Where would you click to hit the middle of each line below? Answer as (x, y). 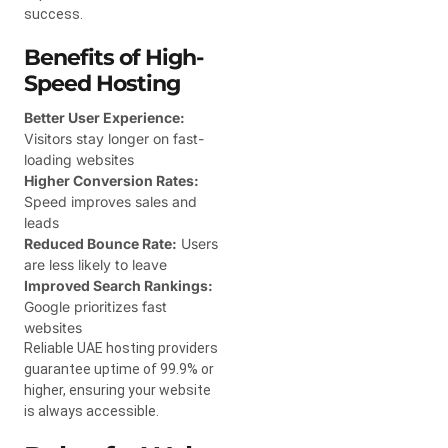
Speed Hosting (102, 83)
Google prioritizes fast (95, 306)
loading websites (79, 159)
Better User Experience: (104, 117)
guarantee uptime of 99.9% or (119, 368)
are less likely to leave (95, 264)
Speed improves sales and (110, 201)
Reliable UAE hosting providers (121, 347)
